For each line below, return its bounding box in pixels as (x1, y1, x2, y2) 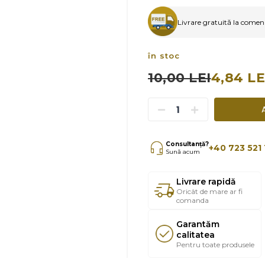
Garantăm (176, 218, 220, 230)
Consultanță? (166, 140, 209, 148)
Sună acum (166, 148, 201, 156)
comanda (176, 196, 209, 205)
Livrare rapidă (176, 176, 237, 188)
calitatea (176, 229, 215, 240)
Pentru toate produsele (176, 240, 255, 249)
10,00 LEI (148, 70, 211, 86)
